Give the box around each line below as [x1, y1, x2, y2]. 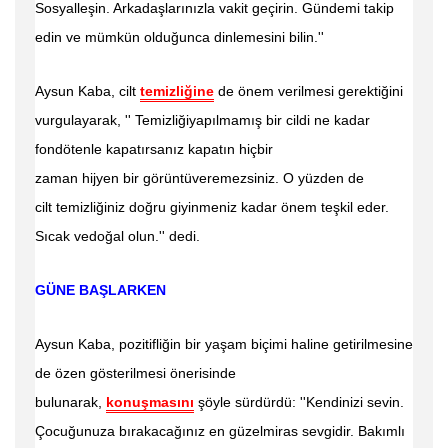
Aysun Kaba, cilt [35, 83, 140, 99]
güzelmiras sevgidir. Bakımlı [229, 423, 405, 439]
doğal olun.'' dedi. [89, 228, 200, 244]
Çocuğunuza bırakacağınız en [35, 423, 229, 439]
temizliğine [140, 83, 214, 99]
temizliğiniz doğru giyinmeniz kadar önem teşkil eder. [56, 199, 389, 215]
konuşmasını [106, 394, 194, 410]
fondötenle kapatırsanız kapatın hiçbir [35, 141, 273, 157]
